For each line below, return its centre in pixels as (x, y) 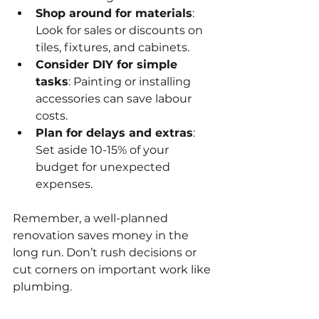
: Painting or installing (131, 81)
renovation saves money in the (102, 235)
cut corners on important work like (113, 269)
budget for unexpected (104, 167)
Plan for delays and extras (114, 132)
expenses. (64, 184)
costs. (52, 115)
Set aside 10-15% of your (104, 150)
